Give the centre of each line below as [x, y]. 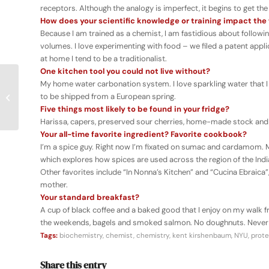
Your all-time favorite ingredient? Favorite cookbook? [144, 134]
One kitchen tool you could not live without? [125, 71]
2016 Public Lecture [55, 97]
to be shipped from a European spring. [108, 97]
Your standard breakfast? [90, 198]
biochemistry [81, 236]
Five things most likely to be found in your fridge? [135, 109]
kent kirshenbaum [202, 236]
